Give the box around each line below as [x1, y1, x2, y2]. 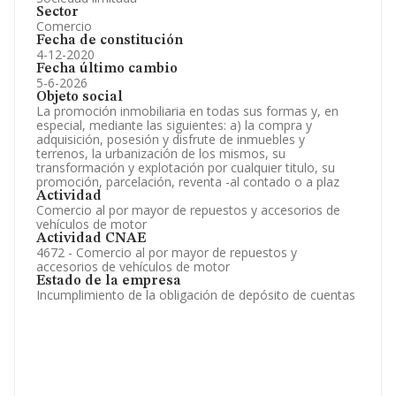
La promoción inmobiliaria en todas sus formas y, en [36, 103, 339, 119]
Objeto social [36, 90, 123, 104]
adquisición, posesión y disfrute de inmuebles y [36, 131, 305, 148]
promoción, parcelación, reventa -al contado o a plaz [36, 173, 339, 190]
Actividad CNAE [36, 232, 146, 246]
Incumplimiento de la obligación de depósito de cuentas [36, 286, 355, 303]
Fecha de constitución [36, 34, 183, 48]
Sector [36, 5, 79, 19]
